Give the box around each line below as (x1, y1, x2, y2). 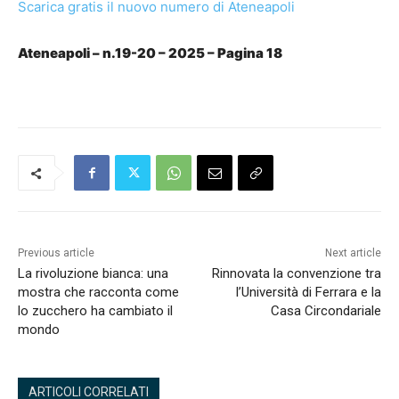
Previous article (18, 247, 94, 260)
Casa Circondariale (270, 303, 381, 320)
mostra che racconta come (18, 284, 179, 301)
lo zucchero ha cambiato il (18, 303, 173, 320)
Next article (324, 247, 381, 260)
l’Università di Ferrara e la (235, 284, 381, 301)
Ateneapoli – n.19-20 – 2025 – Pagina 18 (18, 45, 282, 62)
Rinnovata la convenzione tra (211, 265, 381, 282)
